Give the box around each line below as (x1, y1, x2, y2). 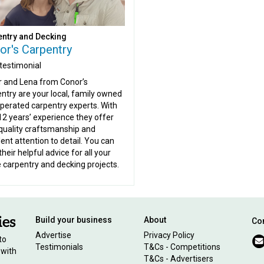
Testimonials (35, 242, 84, 252)
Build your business (35, 215, 113, 225)
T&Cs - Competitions (143, 242, 220, 252)
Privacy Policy (143, 230, 194, 240)
